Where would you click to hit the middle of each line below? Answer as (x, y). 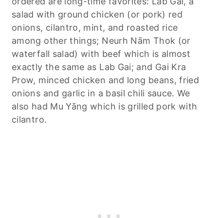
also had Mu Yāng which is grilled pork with (105, 106)
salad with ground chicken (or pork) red (97, 14)
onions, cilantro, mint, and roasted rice (95, 27)
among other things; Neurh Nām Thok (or (101, 40)
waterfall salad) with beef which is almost (101, 54)
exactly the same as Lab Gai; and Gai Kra (99, 67)
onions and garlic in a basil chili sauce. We (101, 93)
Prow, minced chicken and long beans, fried (106, 80)
